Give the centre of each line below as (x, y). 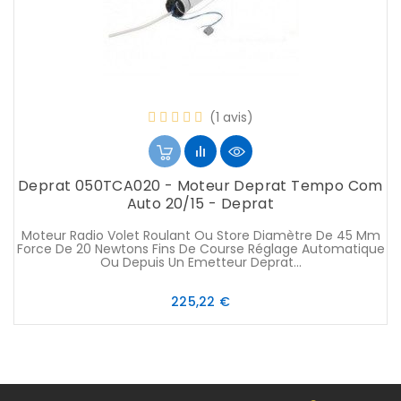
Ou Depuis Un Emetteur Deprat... (200, 263)
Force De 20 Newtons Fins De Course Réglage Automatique (200, 249)
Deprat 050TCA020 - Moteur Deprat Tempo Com (200, 186)
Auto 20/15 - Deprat (200, 204)
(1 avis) (231, 118)
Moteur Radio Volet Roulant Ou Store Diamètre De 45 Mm (200, 236)
